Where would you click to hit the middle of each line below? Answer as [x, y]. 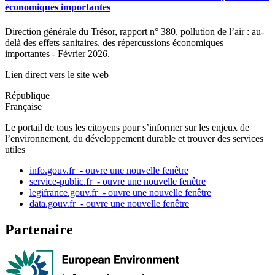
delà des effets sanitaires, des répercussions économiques [114, 42]
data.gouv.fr [54, 203]
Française [23, 106]
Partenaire [39, 229]
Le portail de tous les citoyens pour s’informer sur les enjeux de [127, 127]
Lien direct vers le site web [57, 74]
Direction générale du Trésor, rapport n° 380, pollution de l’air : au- [134, 31]
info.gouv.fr [53, 170]
